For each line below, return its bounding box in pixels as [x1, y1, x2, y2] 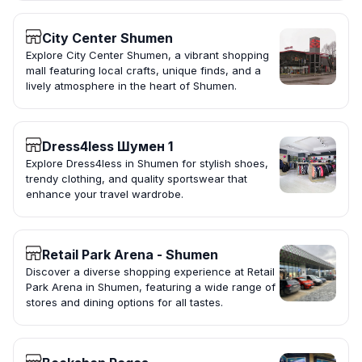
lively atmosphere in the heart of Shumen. [26, 79, 237, 93]
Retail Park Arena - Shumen [42, 246, 218, 263]
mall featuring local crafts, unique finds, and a [26, 64, 261, 78]
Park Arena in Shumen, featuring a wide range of [26, 280, 276, 294]
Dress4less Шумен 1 [42, 138, 173, 155]
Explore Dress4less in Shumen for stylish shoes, [26, 157, 268, 170]
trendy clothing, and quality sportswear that [26, 172, 247, 186]
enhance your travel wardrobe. [26, 187, 183, 201]
